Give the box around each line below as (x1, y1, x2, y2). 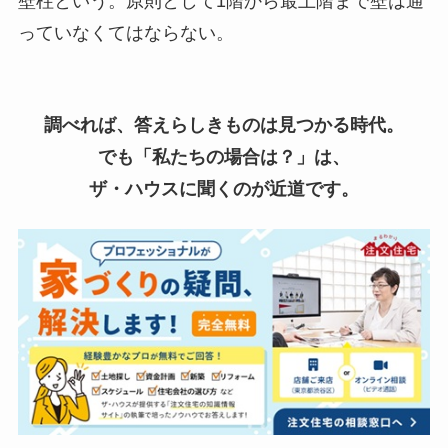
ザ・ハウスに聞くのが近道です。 (89, 179, 359, 199)
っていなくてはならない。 (17, 23, 234, 43)
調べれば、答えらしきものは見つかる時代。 (44, 115, 404, 135)
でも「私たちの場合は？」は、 (98, 147, 350, 167)
